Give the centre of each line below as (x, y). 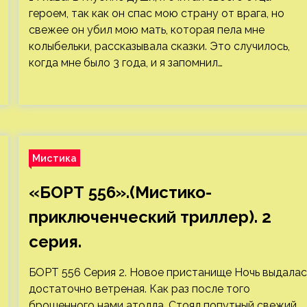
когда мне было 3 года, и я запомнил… (125, 63)
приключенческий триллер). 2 (150, 217)
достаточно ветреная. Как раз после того (139, 289)
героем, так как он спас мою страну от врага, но (156, 13)
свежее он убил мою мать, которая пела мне (146, 30)
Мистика (54, 158)
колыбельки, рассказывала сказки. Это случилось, (159, 46)
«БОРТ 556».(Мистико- (120, 192)
